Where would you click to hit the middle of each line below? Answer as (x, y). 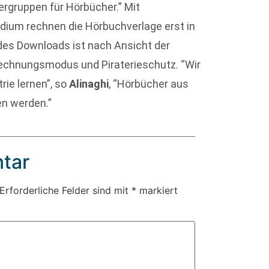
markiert (157, 191)
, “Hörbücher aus (149, 84)
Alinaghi (89, 84)
